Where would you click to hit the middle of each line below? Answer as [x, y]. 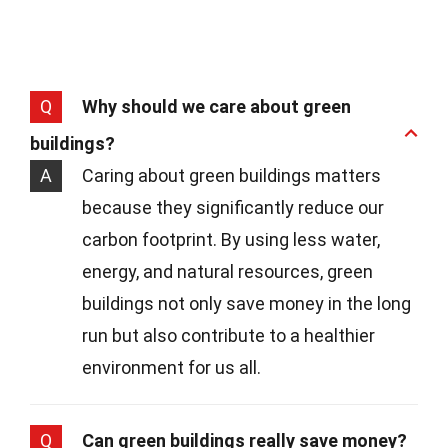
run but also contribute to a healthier [228, 335]
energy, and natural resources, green [227, 271]
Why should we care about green [216, 106]
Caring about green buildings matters [231, 175]
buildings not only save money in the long [246, 303]
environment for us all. [171, 367]
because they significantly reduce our [233, 207]
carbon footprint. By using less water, [231, 239]
